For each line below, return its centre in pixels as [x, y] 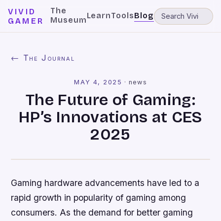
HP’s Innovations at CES [110, 117]
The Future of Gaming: [110, 100]
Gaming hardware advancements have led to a [105, 183]
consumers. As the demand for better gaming [102, 212]
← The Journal [43, 58]
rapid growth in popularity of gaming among [99, 198]
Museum [68, 20]
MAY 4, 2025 [98, 82]
